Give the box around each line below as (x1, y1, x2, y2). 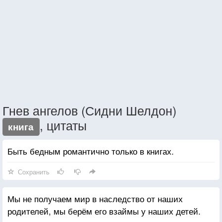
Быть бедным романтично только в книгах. (7, 144, 174, 157)
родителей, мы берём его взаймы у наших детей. (7, 204, 201, 217)
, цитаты (39, 115, 87, 134)
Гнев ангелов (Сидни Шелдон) (2, 101, 176, 119)
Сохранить (18, 166, 50, 176)
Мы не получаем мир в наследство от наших (7, 192, 183, 205)
